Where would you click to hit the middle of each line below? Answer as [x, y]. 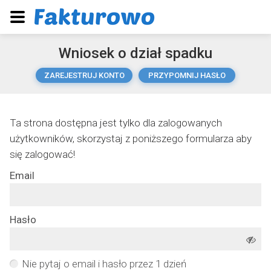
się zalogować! [42, 154]
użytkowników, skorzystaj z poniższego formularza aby [131, 139]
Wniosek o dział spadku [135, 53]
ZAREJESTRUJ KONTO [84, 75]
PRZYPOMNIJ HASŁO [187, 75]
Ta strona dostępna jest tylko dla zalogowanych [116, 123]
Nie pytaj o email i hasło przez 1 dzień [104, 264]
